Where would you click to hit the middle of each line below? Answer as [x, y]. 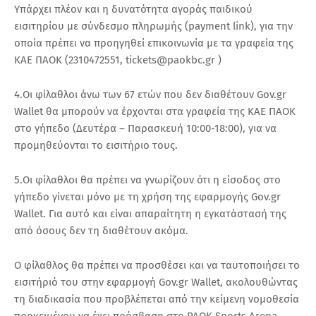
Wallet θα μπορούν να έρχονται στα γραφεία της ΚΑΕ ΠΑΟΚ [155, 111]
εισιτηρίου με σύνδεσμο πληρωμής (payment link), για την [153, 26]
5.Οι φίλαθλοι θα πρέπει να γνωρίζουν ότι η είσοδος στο [147, 180]
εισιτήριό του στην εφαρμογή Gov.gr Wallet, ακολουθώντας [156, 282]
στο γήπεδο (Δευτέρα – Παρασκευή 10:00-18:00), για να [145, 128]
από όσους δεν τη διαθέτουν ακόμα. [101, 230]
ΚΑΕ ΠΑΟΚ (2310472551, [70, 60]
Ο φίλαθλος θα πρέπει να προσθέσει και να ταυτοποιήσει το [157, 265]
